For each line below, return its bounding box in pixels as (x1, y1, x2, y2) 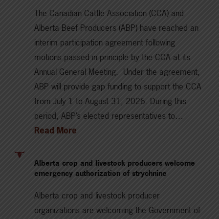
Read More (34, 124, 77, 136)
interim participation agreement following (34, 36, 175, 48)
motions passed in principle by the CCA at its (34, 51, 190, 63)
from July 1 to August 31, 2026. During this (34, 95, 186, 107)
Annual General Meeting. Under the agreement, (34, 66, 200, 77)
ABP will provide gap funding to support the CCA (34, 80, 201, 92)
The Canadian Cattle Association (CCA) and (34, 7, 184, 19)
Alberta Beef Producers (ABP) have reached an (34, 22, 198, 33)
